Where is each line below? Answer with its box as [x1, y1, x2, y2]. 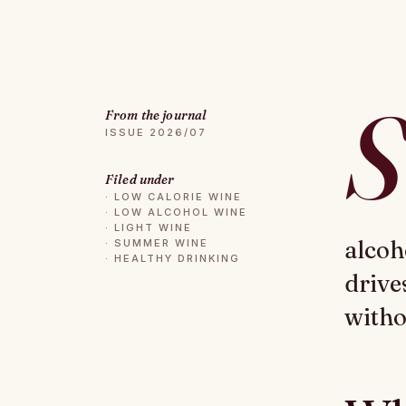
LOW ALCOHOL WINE [113, 206, 247, 218]
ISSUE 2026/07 [105, 126, 207, 139]
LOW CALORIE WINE [113, 190, 242, 203]
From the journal [105, 107, 208, 123]
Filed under [105, 171, 175, 188]
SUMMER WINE [113, 237, 208, 249]
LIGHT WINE [113, 221, 192, 234]
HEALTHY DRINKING [113, 252, 240, 265]
